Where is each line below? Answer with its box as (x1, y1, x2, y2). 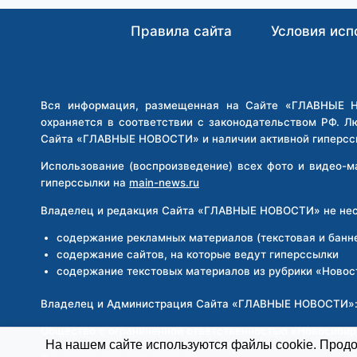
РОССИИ (163, 15, 215, 29)
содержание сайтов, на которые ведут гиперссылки (57, 248, 339, 261)
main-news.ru (129, 176, 199, 190)
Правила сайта (130, 22, 232, 39)
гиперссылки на (41, 176, 129, 190)
